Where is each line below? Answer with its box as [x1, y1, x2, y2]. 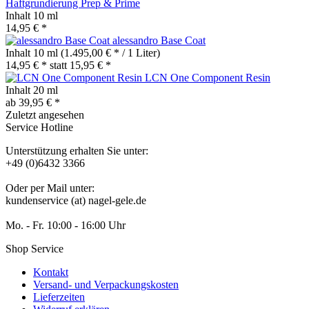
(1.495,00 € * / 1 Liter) [61, 47, 160, 59]
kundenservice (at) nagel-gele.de [6, 195, 146, 207]
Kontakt [33, 266, 68, 279]
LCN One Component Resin [145, 72, 270, 84]
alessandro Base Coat [112, 34, 206, 47]
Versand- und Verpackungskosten [33, 279, 179, 291]
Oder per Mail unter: [6, 182, 94, 195]
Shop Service [6, 243, 63, 255]
